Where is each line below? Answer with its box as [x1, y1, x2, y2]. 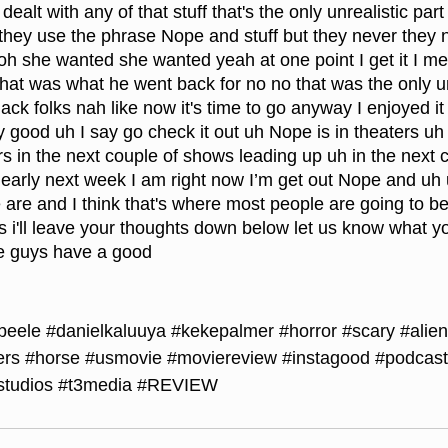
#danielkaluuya [46, 321, 166, 342]
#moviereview [167, 348, 277, 369]
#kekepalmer [171, 321, 274, 342]
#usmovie [85, 348, 162, 369]
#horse [25, 348, 80, 369]
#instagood [282, 348, 370, 369]
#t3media [58, 375, 132, 396]
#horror [279, 321, 337, 342]
